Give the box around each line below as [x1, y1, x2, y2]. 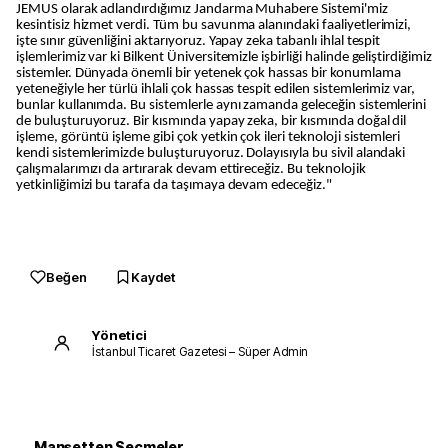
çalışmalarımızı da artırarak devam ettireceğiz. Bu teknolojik [16, 162, 366, 178]
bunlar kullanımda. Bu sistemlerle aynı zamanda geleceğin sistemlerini [16, 98, 427, 114]
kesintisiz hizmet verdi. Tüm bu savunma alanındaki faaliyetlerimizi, [16, 18, 412, 34]
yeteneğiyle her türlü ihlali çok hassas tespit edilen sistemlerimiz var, [16, 82, 416, 98]
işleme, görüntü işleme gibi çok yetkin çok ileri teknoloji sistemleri [16, 130, 401, 146]
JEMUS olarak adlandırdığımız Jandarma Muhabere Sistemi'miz [16, 2, 388, 18]
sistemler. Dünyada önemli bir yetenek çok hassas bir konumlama [16, 66, 401, 82]
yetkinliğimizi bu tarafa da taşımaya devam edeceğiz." [16, 178, 332, 194]
